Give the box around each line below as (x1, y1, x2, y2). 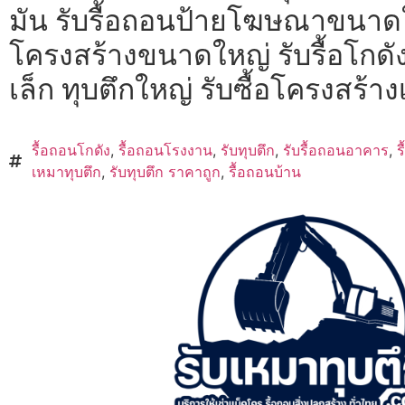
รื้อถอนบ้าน (229, 162, 301, 181)
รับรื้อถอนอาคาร (283, 140, 389, 159)
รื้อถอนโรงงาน (118, 140, 212, 159)
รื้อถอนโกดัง (32, 140, 110, 159)
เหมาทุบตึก (32, 162, 101, 181)
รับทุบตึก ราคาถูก (109, 162, 221, 181)
